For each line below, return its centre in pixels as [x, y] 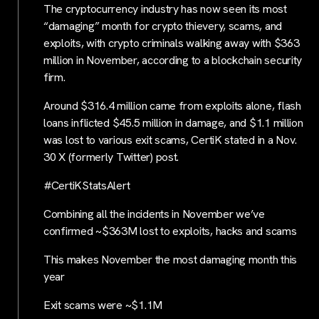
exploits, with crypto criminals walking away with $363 [172, 43]
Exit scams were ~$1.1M [103, 305]
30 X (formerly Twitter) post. [111, 157]
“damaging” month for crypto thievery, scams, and [163, 26]
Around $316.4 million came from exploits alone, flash [172, 106]
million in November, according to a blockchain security [173, 61]
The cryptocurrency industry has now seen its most [165, 9]
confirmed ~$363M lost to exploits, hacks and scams [170, 231]
